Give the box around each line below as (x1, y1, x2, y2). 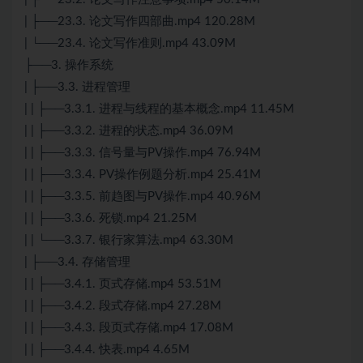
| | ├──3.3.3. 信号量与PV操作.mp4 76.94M (24, 147, 261, 160)
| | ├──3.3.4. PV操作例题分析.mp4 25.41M (24, 169, 261, 181)
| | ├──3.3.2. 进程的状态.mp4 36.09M (24, 125, 233, 138)
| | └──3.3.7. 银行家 (24, 234, 135, 247)
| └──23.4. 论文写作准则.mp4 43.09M (24, 37, 236, 50)
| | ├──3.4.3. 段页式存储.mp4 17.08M (24, 322, 233, 335)
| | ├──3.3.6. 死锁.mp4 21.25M (24, 212, 197, 225)
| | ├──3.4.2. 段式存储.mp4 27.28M (24, 300, 221, 313)
